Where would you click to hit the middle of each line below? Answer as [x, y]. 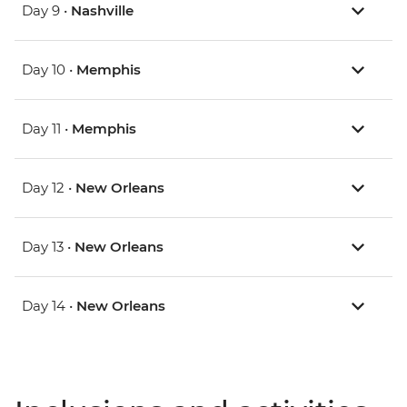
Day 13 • [48, 247]
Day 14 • [49, 306]
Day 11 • [47, 129]
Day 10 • [49, 70]
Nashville [102, 11]
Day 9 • [46, 11]
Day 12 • [49, 188]
